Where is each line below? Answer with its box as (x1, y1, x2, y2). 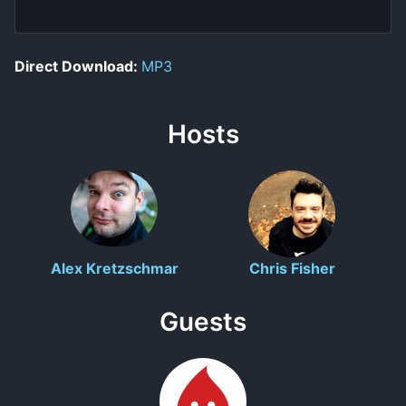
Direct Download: (14, 57, 141, 75)
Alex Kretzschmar (50, 258, 179, 277)
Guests (159, 305, 246, 337)
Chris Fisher (248, 258, 335, 277)
